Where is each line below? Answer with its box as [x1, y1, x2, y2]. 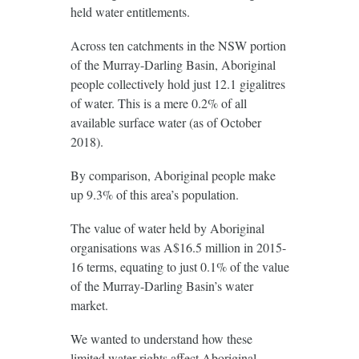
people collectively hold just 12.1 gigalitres [70, 75, 285, 92]
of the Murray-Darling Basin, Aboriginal [70, 55, 276, 73]
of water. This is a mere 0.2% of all [70, 94, 247, 111]
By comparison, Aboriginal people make [70, 166, 276, 184]
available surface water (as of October [70, 113, 261, 131]
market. [70, 296, 108, 313]
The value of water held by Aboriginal [70, 219, 264, 236]
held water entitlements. [70, 2, 190, 20]
